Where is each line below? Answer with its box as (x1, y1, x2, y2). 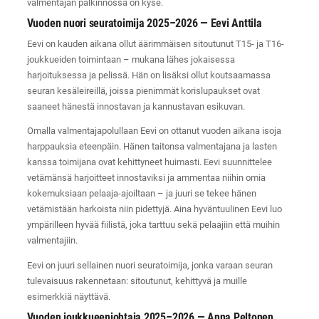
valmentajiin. (26, 235, 78, 246)
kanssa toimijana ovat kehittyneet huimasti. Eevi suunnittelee (26, 157, 272, 168)
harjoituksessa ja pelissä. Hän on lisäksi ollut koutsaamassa (26, 69, 271, 80)
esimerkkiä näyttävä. (26, 291, 110, 303)
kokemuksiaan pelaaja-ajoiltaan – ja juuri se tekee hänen (26, 188, 256, 199)
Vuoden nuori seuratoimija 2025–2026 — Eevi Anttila (26, 16, 262, 30)
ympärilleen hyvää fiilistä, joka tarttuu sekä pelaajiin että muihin (26, 219, 280, 231)
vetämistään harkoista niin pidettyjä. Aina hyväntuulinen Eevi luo (26, 204, 282, 215)
